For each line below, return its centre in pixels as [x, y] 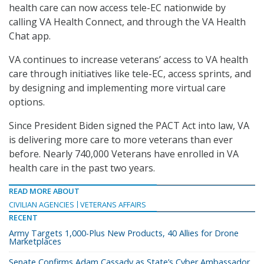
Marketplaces [35, 242]
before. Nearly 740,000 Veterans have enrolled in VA [124, 154]
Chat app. [30, 36]
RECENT [23, 218]
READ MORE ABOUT [44, 191]
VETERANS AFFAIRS [113, 205]
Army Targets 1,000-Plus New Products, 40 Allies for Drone [124, 233]
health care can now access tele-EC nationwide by [117, 8]
